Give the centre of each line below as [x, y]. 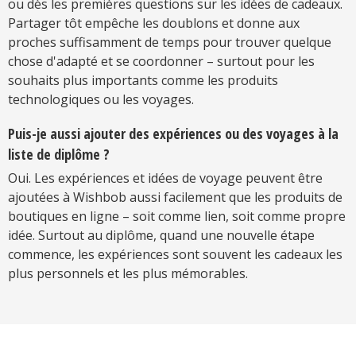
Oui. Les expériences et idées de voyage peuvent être [165, 178]
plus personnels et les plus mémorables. [128, 274]
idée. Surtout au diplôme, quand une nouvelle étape [161, 236]
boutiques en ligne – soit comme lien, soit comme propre [177, 217]
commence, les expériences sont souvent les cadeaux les [175, 255]
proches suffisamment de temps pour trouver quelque [170, 43]
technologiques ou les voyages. [101, 100]
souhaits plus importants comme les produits [143, 81]
